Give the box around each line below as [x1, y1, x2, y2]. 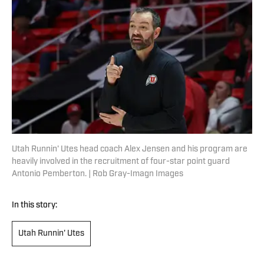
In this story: [12, 201, 57, 210]
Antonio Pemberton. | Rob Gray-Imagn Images [12, 170, 183, 179]
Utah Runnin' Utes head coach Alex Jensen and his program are [12, 145, 247, 154]
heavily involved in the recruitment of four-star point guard [12, 157, 230, 167]
